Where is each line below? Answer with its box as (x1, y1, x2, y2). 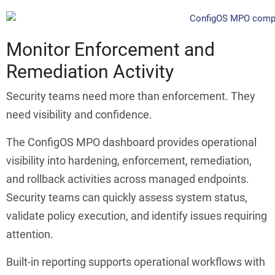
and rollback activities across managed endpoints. (6, 172, 249, 186)
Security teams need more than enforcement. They (6, 90, 255, 103)
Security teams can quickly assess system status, (6, 191, 247, 204)
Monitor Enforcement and (6, 38, 215, 60)
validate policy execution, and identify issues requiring (6, 209, 267, 223)
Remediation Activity (6, 60, 174, 82)
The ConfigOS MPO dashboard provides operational (6, 136, 257, 149)
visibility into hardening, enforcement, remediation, (6, 154, 252, 168)
